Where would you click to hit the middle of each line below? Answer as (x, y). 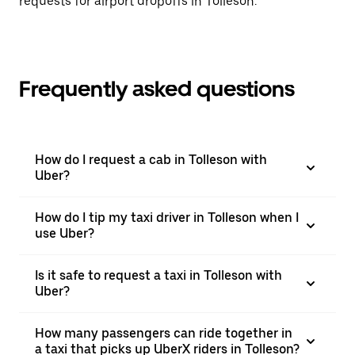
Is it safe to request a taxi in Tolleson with (158, 275)
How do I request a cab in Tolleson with (151, 160)
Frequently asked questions (157, 89)
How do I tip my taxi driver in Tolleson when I (167, 218)
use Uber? (65, 233)
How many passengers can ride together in (164, 333)
